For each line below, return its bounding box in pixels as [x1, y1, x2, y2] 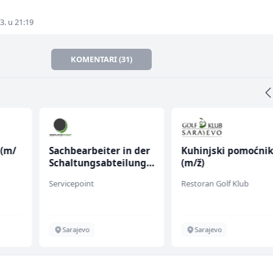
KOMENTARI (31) [71, 54, 133, 65]
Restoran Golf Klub [181, 178, 249, 190]
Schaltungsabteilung [48, 157, 146, 169]
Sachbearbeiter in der [48, 144, 150, 157]
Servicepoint [48, 178, 94, 190]
